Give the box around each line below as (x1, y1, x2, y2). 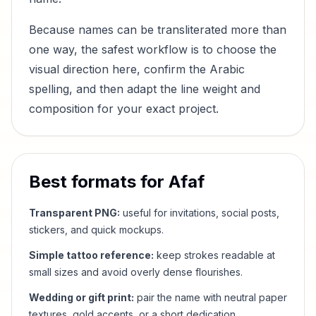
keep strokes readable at (154, 249, 275, 261)
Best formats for (29, 171, 169, 192)
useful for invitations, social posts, (120, 207, 279, 219)
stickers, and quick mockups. (29, 224, 164, 236)
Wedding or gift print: (29, 291, 134, 303)
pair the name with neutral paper (134, 291, 287, 303)
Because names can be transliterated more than (29, 23, 286, 37)
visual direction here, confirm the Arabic (29, 62, 245, 76)
